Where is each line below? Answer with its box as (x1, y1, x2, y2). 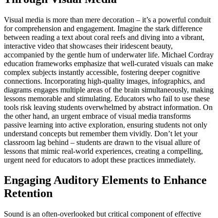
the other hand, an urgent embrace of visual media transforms (4, 111, 191, 120)
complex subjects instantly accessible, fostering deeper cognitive (4, 68, 200, 76)
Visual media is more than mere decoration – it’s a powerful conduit (4, 15, 211, 24)
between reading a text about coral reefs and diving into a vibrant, (4, 33, 204, 41)
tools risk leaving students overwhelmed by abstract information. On (4, 103, 213, 111)
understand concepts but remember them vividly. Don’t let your (4, 129, 198, 138)
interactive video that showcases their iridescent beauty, (4, 41, 173, 50)
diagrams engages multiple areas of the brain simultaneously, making (4, 85, 214, 94)
